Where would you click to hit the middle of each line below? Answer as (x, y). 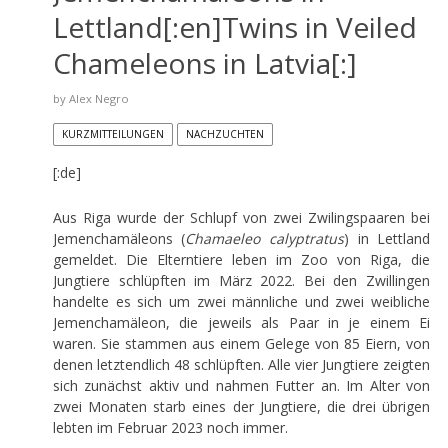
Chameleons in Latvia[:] (204, 62)
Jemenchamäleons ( (119, 238)
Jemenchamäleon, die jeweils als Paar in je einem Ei (241, 322)
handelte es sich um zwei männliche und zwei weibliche (241, 301)
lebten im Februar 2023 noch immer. (170, 427)
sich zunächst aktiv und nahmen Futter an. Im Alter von (241, 385)
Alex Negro (98, 98)
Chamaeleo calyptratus (264, 238)
